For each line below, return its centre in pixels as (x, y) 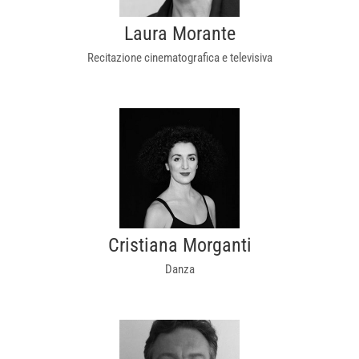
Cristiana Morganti (179, 245)
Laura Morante (179, 34)
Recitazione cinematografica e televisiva (179, 58)
